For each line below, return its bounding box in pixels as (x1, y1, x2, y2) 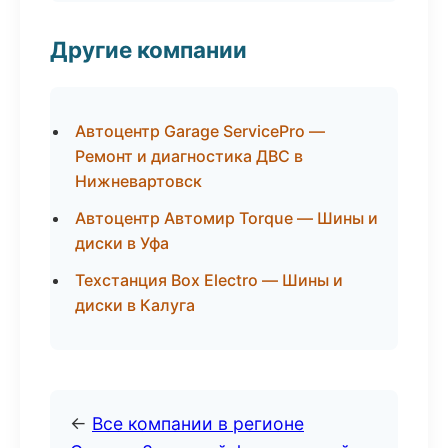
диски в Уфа (75, 233, 169, 253)
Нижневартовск (75, 171, 202, 191)
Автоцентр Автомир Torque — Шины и (75, 208, 378, 228)
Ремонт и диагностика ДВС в (75, 146, 303, 166)
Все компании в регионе (92, 413, 304, 434)
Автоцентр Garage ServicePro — (75, 121, 325, 141)
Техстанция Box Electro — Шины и (75, 270, 343, 290)
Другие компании (50, 36, 247, 63)
